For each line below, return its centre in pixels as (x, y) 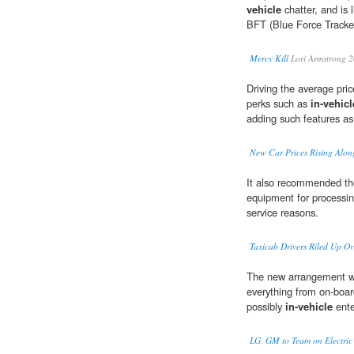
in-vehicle (309, 307)
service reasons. (282, 213)
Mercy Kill (269, 58)
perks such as (279, 104)
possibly (266, 307)
